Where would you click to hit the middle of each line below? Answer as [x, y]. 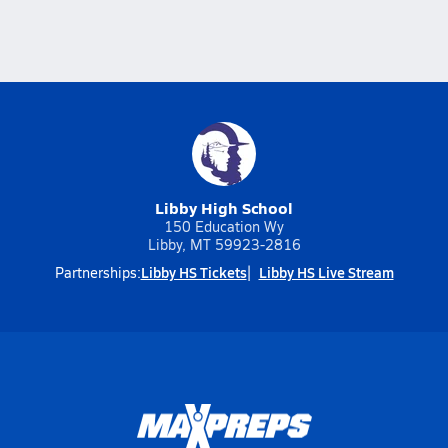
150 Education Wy [224, 226]
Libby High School [224, 207]
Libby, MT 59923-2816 [224, 244]
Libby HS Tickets [193, 272]
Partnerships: [97, 272]
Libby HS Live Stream [326, 272]
